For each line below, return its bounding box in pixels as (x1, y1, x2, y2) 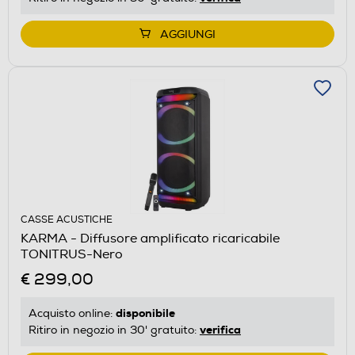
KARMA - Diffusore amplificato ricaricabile (21, 230, 280, 246)
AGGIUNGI (160, 27, 216, 41)
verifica (200, 322, 241, 337)
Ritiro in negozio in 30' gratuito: (29, 323, 200, 337)
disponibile (116, 305, 175, 320)
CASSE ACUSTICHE (21, 213, 113, 226)
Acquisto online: (29, 306, 116, 320)
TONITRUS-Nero (21, 246, 123, 262)
